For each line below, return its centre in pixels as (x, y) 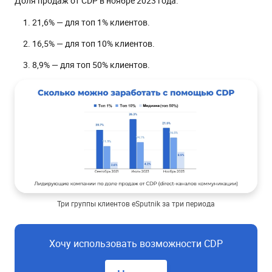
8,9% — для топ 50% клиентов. (91, 64)
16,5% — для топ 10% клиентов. (93, 43)
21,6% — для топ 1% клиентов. (91, 22)
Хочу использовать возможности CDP (136, 244)
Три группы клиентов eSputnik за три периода (136, 204)
